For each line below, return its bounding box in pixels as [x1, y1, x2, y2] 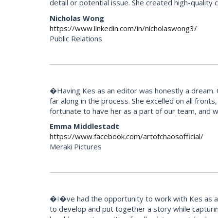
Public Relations [50, 33, 102, 43]
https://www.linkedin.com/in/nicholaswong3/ [50, 23, 197, 33]
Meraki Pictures [50, 142, 102, 152]
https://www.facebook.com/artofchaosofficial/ [50, 131, 203, 142]
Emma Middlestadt [50, 121, 119, 131]
